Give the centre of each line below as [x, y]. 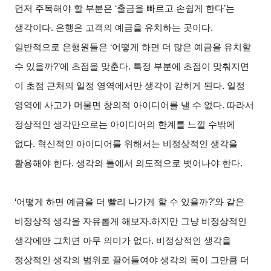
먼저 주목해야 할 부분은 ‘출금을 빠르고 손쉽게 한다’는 [125, 8]
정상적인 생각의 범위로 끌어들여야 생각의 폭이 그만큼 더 [132, 260]
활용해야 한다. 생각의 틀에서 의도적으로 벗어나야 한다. [129, 163]
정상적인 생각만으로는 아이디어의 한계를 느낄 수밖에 [125, 124]
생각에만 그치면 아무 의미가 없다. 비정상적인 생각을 [123, 240]
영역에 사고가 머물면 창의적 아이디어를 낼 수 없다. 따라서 [135, 105]
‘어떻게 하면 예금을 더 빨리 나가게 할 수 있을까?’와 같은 [130, 202]
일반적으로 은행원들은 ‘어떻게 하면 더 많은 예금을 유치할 [133, 47]
